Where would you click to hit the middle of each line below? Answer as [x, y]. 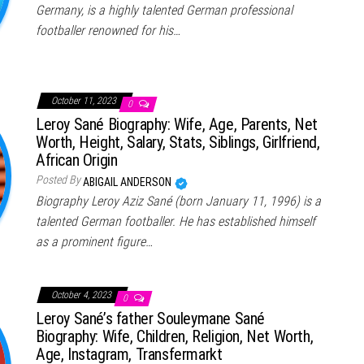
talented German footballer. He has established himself [175, 222]
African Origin [77, 160]
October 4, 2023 [82, 295]
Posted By [58, 180]
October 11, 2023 [85, 101]
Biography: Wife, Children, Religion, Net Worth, [175, 337]
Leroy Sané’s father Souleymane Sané [151, 319]
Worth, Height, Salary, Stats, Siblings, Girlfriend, [178, 143]
